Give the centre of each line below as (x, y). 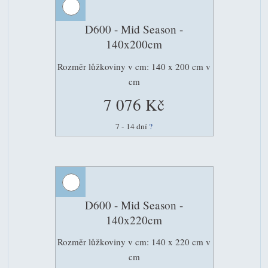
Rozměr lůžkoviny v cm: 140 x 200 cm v (134, 66)
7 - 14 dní (132, 126)
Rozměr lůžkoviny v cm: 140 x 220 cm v (134, 242)
